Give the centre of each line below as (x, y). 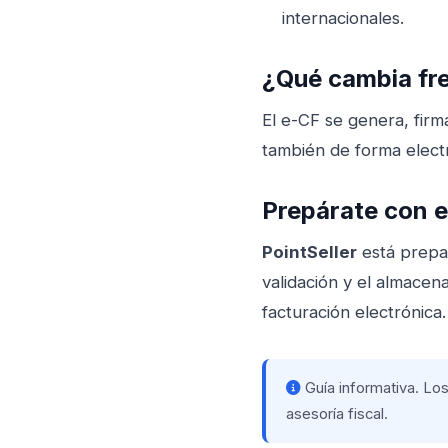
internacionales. (343, 17)
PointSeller (309, 251)
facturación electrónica (352, 311)
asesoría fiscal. (337, 413)
